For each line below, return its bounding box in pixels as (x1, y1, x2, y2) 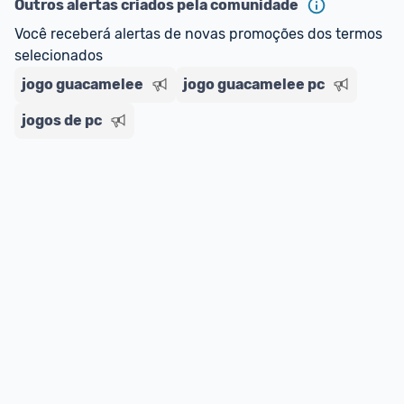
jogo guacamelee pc (183, 76, 325, 93)
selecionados (14, 47, 103, 64)
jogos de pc (22, 112, 102, 129)
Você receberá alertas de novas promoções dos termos (14, 25, 382, 42)
